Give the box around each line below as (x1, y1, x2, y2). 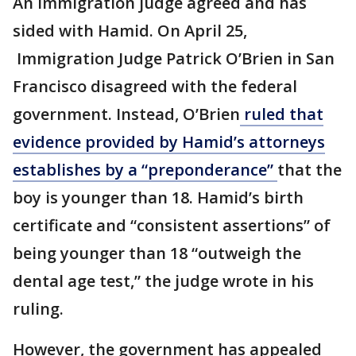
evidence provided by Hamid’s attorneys (13, 131, 325, 153)
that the (277, 159, 342, 180)
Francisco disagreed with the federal (13, 75, 297, 97)
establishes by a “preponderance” (13, 159, 277, 180)
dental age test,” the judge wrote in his (13, 270, 314, 292)
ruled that (240, 103, 323, 125)
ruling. (13, 298, 68, 319)
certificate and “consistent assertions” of (13, 215, 331, 236)
